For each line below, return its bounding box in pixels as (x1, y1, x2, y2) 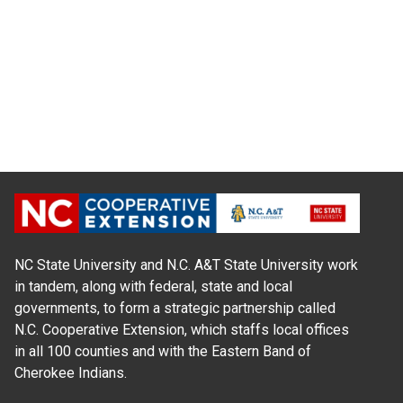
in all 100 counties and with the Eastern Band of (14, 342, 311, 360)
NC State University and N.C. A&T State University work (14, 255, 358, 273)
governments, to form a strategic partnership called (14, 299, 336, 317)
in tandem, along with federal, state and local (14, 277, 292, 295)
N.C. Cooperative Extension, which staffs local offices (14, 320, 349, 338)
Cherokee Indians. (14, 363, 127, 381)
